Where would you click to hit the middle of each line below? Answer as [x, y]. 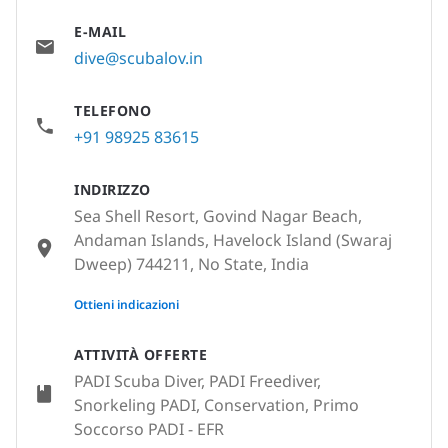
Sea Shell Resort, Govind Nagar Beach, [218, 216]
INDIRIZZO [112, 189]
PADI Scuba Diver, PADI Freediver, [197, 381]
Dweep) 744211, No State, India [191, 264]
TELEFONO [112, 110]
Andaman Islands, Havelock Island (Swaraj [233, 240]
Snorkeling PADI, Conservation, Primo [216, 405]
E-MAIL [100, 31]
